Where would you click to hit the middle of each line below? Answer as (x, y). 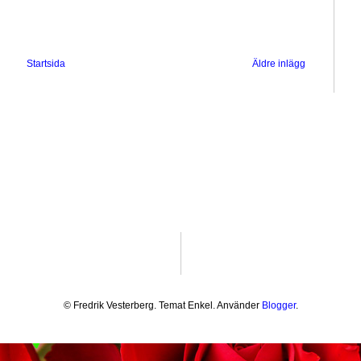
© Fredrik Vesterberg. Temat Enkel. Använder (162, 305)
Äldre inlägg (279, 63)
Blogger (278, 305)
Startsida (46, 63)
